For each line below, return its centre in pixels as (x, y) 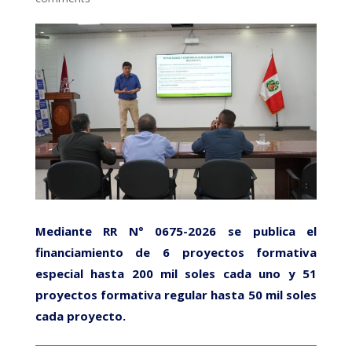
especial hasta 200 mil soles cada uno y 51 (176, 273)
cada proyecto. (80, 315)
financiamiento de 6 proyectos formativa (176, 252)
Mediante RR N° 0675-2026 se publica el (176, 231)
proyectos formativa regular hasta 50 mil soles (176, 294)
